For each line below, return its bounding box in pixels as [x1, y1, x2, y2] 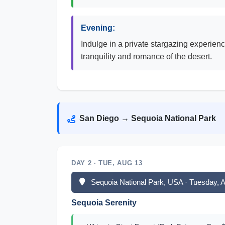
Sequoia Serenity [71, 198, 137, 207]
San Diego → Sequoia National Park [79, 114, 216, 123]
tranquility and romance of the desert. [81, 52, 212, 61]
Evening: [81, 24, 115, 32]
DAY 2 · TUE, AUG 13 [71, 159, 143, 167]
